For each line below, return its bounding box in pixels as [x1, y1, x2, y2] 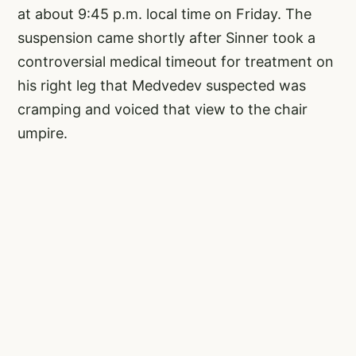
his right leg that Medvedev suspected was [17, 77, 306, 95]
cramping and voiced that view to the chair [17, 101, 308, 118]
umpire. [17, 125, 68, 142]
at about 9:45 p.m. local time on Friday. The [17, 6, 311, 23]
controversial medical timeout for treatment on [17, 53, 334, 71]
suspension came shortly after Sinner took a [17, 29, 315, 47]
